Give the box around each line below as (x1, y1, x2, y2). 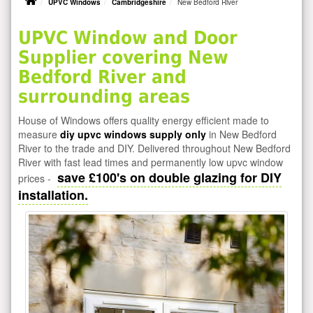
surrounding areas (18, 85, 190, 107)
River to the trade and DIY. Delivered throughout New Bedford (18, 140, 291, 155)
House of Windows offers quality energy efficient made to (18, 112, 269, 127)
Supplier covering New (18, 46, 228, 68)
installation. (18, 185, 88, 204)
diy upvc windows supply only (60, 126, 206, 141)
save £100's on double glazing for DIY (57, 168, 282, 187)
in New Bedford (206, 126, 277, 141)
